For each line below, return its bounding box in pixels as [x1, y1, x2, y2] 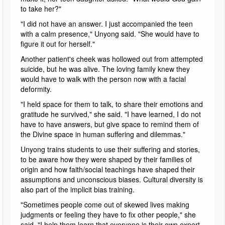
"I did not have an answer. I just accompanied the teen [21, 18, 193, 29]
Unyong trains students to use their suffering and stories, [21, 144, 200, 154]
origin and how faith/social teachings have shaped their [21, 164, 195, 174]
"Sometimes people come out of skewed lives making [21, 199, 189, 209]
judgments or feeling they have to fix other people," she [21, 209, 196, 219]
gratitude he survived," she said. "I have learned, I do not [21, 108, 201, 119]
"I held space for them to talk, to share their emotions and [21, 98, 203, 109]
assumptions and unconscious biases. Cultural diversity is [21, 174, 203, 184]
